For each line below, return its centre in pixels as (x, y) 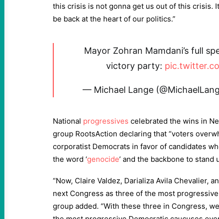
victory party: (135, 66)
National (68, 121)
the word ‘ (70, 159)
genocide (103, 159)
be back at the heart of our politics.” (114, 19)
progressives (106, 121)
